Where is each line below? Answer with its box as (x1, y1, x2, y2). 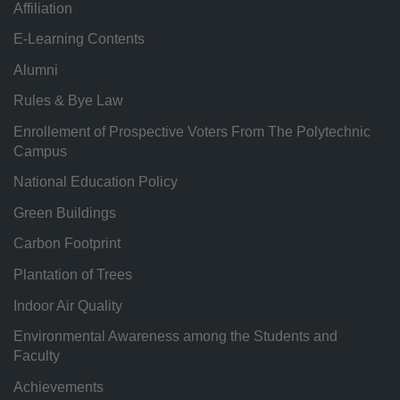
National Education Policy (13, 174, 178, 190)
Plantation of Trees (13, 266, 132, 282)
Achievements (13, 379, 104, 395)
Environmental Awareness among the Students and (13, 329, 337, 345)
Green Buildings (13, 204, 116, 221)
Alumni (13, 62, 58, 78)
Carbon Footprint (13, 236, 121, 252)
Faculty (13, 348, 60, 364)
